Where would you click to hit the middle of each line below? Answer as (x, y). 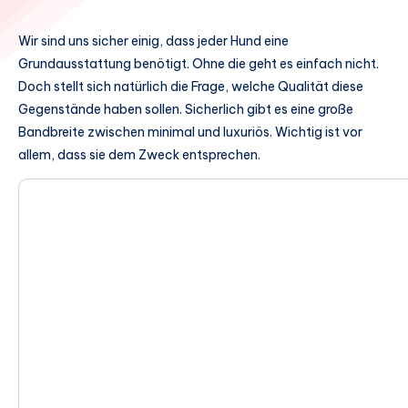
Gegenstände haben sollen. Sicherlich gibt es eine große (186, 109)
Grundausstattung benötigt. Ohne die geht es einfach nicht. (199, 64)
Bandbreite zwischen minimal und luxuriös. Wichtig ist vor (190, 132)
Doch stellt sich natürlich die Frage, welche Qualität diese (191, 87)
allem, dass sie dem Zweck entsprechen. (139, 155)
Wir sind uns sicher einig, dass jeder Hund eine (153, 41)
